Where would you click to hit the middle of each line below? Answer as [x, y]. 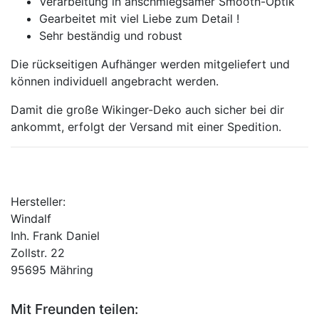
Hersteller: [38, 201]
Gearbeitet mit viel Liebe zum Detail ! [139, 18]
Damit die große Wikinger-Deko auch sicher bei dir [147, 109]
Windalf [31, 218]
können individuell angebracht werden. [115, 81]
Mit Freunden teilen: [74, 309]
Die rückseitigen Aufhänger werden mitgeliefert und [150, 64]
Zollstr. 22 [38, 252]
